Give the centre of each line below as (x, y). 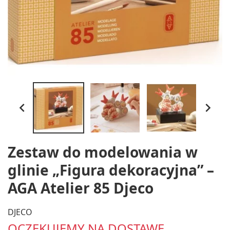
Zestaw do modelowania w (103, 152)
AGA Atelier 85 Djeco (81, 188)
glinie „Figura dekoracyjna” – (111, 170)
